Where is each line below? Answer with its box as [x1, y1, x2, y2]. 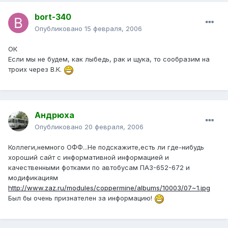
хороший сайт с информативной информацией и [8, 153, 169, 162]
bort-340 [35, 12, 71, 22]
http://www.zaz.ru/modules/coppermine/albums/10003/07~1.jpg [8, 184, 210, 192]
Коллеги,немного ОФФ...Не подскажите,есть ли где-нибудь [8, 143, 204, 152]
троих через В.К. [8, 65, 64, 74]
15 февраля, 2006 [84, 24, 142, 33]
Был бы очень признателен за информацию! [8, 194, 154, 203]
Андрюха [35, 110, 74, 121]
